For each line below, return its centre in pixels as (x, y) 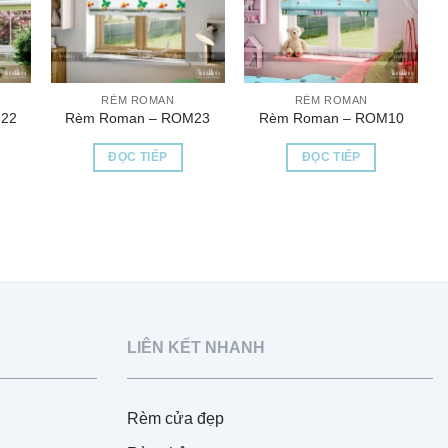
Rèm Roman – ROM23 (138, 118)
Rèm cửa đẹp (175, 419)
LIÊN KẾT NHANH (196, 348)
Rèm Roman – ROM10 (331, 118)
